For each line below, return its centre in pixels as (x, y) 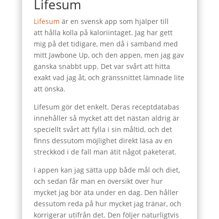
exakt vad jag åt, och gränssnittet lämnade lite (109, 77)
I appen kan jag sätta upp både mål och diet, (107, 170)
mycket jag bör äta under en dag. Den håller (106, 192)
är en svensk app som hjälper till (114, 21)
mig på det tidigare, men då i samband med (106, 44)
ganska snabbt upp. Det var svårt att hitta (102, 66)
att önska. (49, 89)
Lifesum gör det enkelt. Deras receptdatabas (106, 107)
